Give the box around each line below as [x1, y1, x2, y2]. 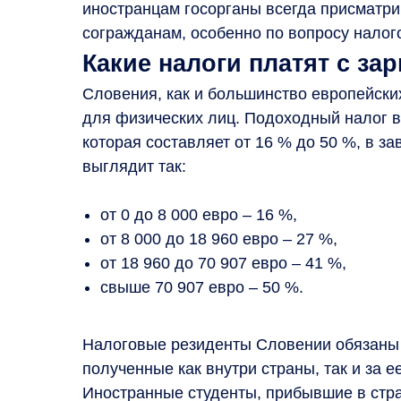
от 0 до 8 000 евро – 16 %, [100, 205, 297, 224]
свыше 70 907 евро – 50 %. [100, 277, 303, 296]
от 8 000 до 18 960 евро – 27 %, [100, 229, 337, 248]
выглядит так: [82, 157, 186, 175]
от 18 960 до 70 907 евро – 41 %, [100, 253, 346, 272]
